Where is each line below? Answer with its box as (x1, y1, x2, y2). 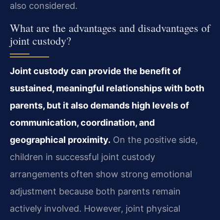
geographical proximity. (10, 134, 110, 145)
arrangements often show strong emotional (10, 168, 192, 179)
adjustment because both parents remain (10, 186, 181, 196)
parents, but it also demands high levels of (10, 100, 189, 110)
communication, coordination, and (10, 117, 155, 128)
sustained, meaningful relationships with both (10, 82, 204, 93)
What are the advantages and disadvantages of (10, 20, 210, 35)
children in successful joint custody (10, 151, 155, 162)
